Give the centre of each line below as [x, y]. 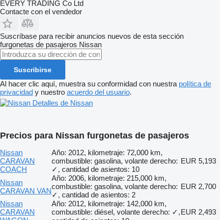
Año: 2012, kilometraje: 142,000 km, [109, 203]
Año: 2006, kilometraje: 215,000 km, [109, 178]
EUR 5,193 [198, 161]
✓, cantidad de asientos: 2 [94, 194]
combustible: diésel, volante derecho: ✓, [116, 212]
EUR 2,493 [198, 212]
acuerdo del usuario [98, 92]
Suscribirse [33, 69]
